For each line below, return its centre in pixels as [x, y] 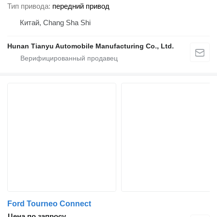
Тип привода [28, 6]
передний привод [81, 6]
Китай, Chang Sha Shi [55, 22]
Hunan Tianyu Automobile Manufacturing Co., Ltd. [91, 46]
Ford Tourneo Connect [49, 203]
